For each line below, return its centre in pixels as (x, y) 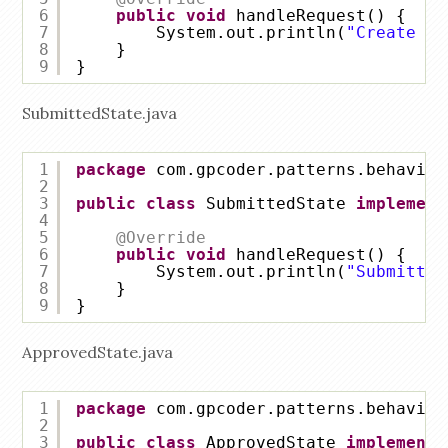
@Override (161, 238)
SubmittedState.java (100, 113)
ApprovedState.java (98, 352)
